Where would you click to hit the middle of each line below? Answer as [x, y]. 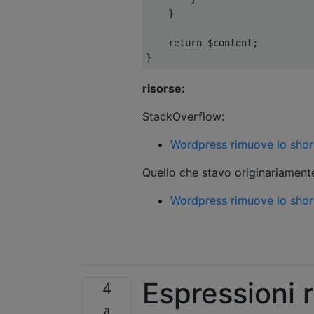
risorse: [164, 88]
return [185, 42]
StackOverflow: [183, 116]
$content [227, 42]
